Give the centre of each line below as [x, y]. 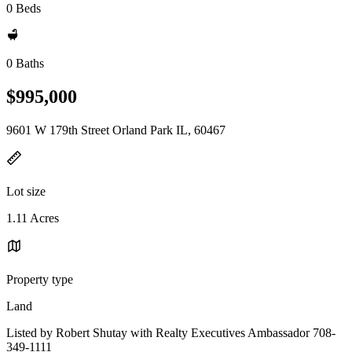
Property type [40, 279]
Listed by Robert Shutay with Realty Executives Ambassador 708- [171, 332]
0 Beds [24, 8]
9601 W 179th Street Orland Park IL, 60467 [116, 130]
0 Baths [25, 63]
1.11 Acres [33, 218]
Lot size [26, 191]
